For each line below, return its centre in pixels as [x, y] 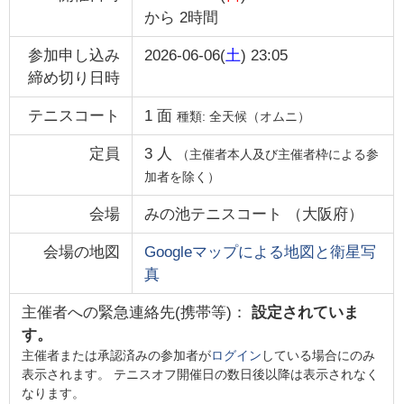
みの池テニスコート [213, 214]
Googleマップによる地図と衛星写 [260, 252]
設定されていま [305, 312]
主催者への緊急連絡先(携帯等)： [136, 312]
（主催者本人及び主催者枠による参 [277, 154]
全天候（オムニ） [259, 116]
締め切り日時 [74, 78]
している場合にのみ [318, 355]
